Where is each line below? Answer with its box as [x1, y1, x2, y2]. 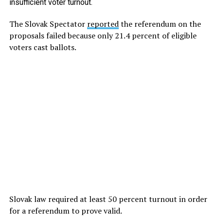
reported [87, 18, 119, 30]
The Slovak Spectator [9, 18, 87, 30]
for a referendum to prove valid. [9, 205, 122, 217]
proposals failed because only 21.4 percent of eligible [9, 30, 197, 41]
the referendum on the [118, 18, 201, 30]
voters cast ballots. [9, 42, 76, 53]
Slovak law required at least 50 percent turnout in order [9, 194, 207, 205]
